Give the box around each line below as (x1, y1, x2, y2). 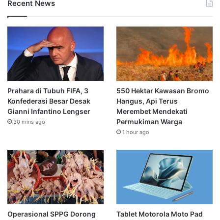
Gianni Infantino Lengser (7, 107, 90, 116)
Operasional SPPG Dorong (7, 210, 96, 219)
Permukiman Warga (116, 117, 182, 126)
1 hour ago (122, 129, 149, 136)
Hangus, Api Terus (116, 97, 178, 106)
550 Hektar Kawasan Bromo (116, 86, 209, 95)
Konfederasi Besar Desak (7, 97, 90, 106)
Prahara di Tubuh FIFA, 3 (7, 86, 88, 95)
